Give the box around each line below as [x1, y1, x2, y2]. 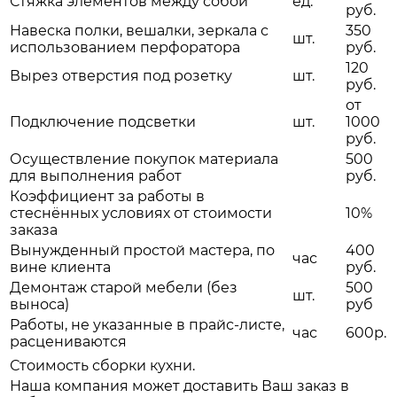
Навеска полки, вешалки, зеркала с [10, 22, 269, 40]
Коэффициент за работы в [10, 188, 205, 206]
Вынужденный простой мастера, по [10, 242, 275, 260]
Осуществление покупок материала [10, 151, 278, 168]
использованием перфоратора [10, 39, 240, 57]
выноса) [10, 296, 69, 314]
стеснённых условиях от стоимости [10, 205, 272, 222]
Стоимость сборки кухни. [10, 357, 195, 375]
